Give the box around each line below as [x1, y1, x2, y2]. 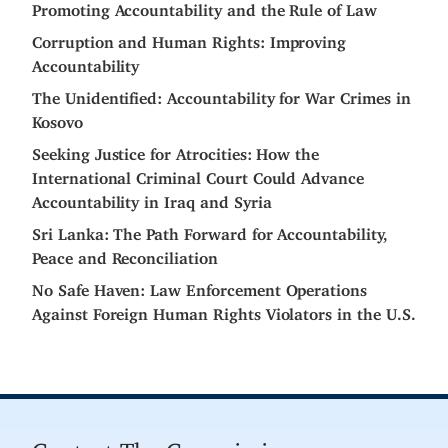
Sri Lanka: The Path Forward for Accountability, [32, 224, 388, 237]
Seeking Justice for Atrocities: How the [32, 144, 320, 157]
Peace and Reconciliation [32, 248, 218, 261]
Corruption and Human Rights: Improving [32, 32, 347, 45]
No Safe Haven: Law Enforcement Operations [32, 280, 368, 293]
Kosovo [32, 112, 83, 125]
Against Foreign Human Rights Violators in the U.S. [32, 304, 416, 317]
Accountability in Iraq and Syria [32, 192, 272, 205]
